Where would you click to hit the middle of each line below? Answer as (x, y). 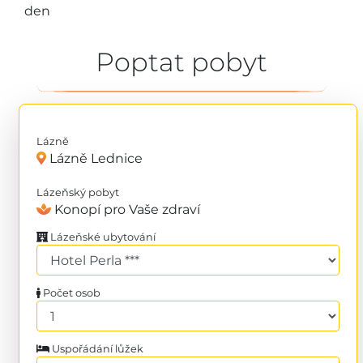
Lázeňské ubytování (102, 237)
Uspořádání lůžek (96, 349)
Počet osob (70, 293)
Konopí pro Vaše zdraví (126, 210)
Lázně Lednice (94, 159)
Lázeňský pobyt (78, 193)
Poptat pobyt (181, 62)
